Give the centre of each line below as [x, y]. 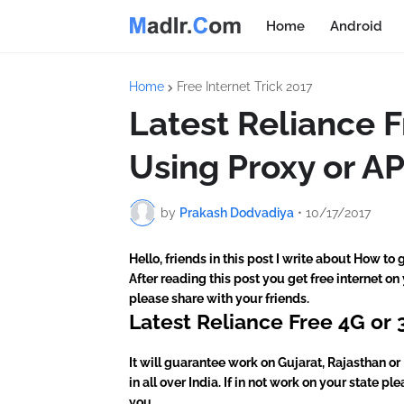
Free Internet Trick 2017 [244, 87]
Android [357, 26]
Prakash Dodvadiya [237, 212]
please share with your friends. [219, 298]
